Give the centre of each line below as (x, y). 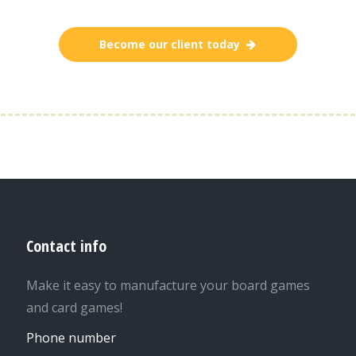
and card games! (75, 308)
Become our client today (169, 44)
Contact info (67, 246)
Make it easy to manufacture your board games (168, 285)
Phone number (72, 338)
